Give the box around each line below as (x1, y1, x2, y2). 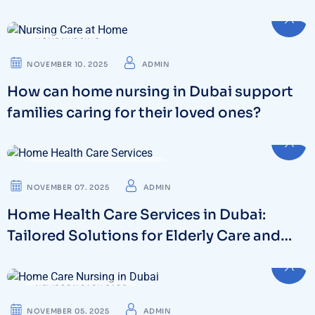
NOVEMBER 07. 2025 (27, 183, 110, 193)
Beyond (7, 248, 62, 266)
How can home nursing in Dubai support (7, 82, 293, 101)
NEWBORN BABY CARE (35, 283, 127, 293)
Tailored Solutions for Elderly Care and (7, 227, 281, 245)
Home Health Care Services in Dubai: (7, 206, 266, 224)
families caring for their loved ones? (7, 103, 261, 122)
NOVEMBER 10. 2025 (27, 59, 108, 69)
